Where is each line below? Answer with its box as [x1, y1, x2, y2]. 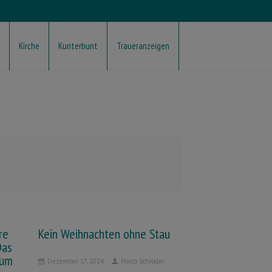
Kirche [19, 40, 39, 52]
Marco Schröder [120, 257, 165, 265]
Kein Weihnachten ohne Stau [38, 225, 170, 242]
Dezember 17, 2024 [47, 257, 104, 265]
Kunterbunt [58, 40, 98, 52]
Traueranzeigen [117, 40, 169, 52]
